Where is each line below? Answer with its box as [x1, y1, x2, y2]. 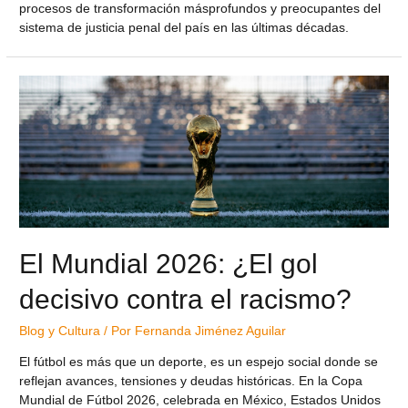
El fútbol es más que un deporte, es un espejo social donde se [19, 354, 379, 369]
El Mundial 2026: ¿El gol [19, 249, 319, 280]
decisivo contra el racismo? [19, 284, 352, 315]
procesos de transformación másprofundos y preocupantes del [19, 2, 382, 16]
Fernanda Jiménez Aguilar [135, 324, 287, 339]
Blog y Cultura [19, 324, 101, 339]
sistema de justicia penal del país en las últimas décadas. [19, 21, 350, 36]
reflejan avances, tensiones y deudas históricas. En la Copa [19, 373, 363, 388]
